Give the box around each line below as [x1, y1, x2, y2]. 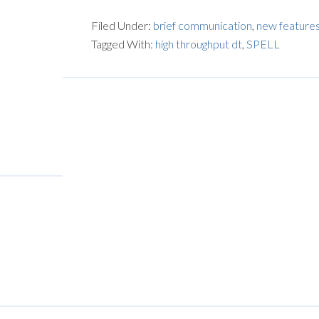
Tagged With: [91, 37, 155, 51]
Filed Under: [91, 19, 153, 32]
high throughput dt [155, 37, 242, 51]
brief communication [153, 19, 252, 32]
